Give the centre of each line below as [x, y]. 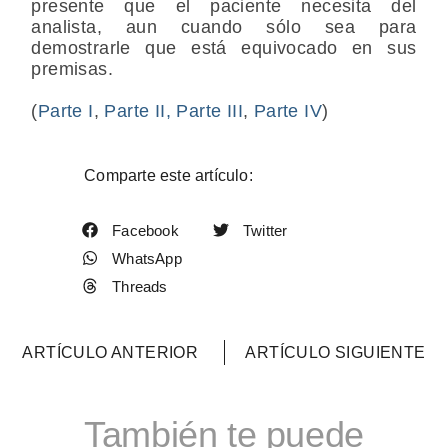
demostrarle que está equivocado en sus [224, 47]
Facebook [145, 230]
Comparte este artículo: [168, 175]
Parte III [210, 110]
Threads [140, 286]
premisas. [72, 68]
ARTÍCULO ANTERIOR [110, 353]
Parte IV [288, 110]
